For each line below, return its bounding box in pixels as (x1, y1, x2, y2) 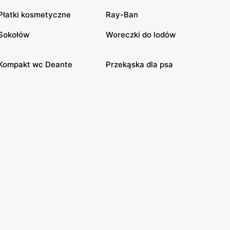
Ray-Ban (106, 9, 138, 20)
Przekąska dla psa (106, 59, 173, 69)
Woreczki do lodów (106, 29, 176, 40)
